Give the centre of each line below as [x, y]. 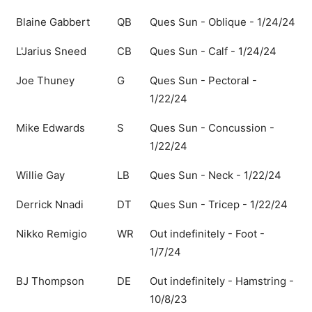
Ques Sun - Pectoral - [203, 80]
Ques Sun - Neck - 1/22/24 [216, 175]
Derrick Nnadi [50, 204]
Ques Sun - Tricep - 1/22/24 [219, 204]
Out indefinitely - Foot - [207, 233]
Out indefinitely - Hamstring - [222, 281]
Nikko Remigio [52, 233]
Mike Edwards [50, 127]
